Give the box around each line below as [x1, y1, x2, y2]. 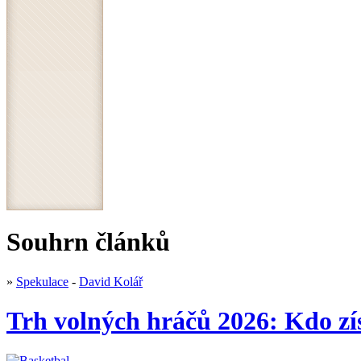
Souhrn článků [6, 227, 170, 257]
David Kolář [79, 274, 143, 288]
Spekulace [16, 274, 68, 288]
